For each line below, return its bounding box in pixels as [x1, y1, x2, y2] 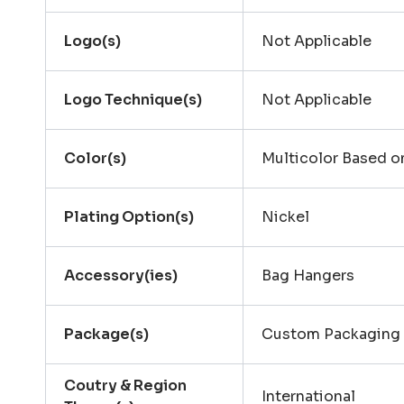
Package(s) [64, 325, 150, 344]
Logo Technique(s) [64, 90, 203, 110]
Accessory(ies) [64, 266, 179, 286]
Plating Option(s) [64, 207, 195, 227]
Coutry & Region [64, 376, 188, 396]
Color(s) [64, 149, 127, 169]
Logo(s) [64, 32, 122, 51]
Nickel [262, 207, 310, 227]
